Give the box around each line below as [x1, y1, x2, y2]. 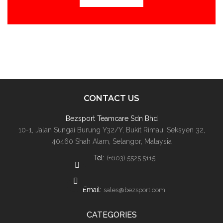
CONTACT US [84, 94, 139, 103]
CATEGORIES [86, 210, 137, 220]
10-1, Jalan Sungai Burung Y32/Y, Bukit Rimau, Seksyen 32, [18, 126, 205, 134]
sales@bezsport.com [104, 186, 165, 194]
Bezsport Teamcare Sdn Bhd [65, 114, 158, 122]
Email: [83, 186, 104, 194]
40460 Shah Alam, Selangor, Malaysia [51, 137, 172, 145]
